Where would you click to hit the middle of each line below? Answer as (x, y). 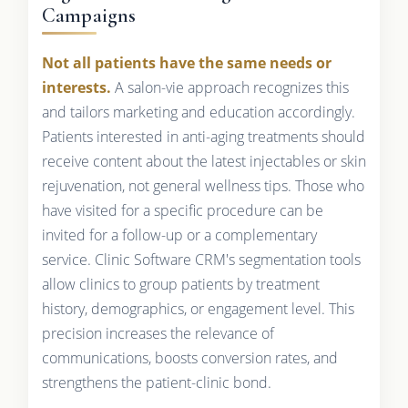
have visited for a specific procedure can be (182, 210)
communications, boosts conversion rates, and (189, 357)
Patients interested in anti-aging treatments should (203, 136)
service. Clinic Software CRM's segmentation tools (201, 259)
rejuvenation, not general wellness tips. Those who (203, 185)
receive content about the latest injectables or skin (204, 161)
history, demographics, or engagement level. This (198, 308)
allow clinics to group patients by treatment (180, 284)
